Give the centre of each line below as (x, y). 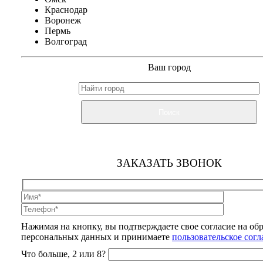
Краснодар (66, 10)
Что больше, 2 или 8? (63, 254)
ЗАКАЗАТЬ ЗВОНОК (169, 163)
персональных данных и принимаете (97, 237)
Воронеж (63, 21)
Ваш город (169, 68)
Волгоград (66, 42)
